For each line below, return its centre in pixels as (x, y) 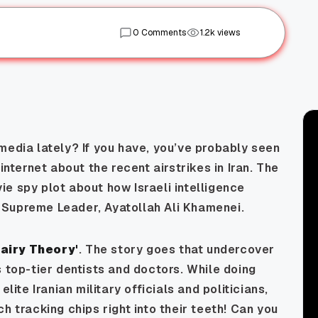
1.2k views (220, 33)
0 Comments (159, 33)
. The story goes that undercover (177, 250)
